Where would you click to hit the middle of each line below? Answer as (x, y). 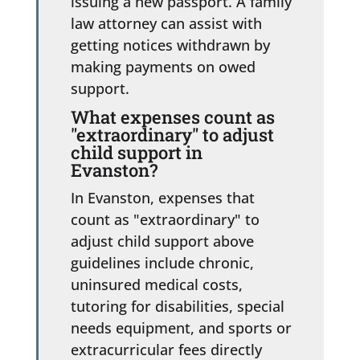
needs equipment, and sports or (181, 327)
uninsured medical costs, (156, 284)
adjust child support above (162, 241)
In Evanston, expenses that (162, 197)
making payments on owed (163, 66)
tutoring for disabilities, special (177, 306)
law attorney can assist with (166, 23)
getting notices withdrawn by (170, 45)
